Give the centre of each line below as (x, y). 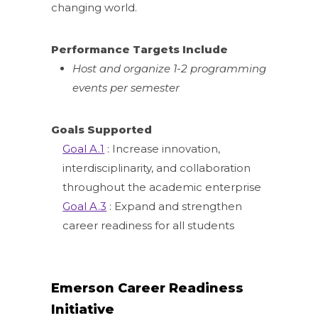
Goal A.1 (84, 148)
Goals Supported (102, 129)
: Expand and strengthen (175, 206)
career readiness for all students (149, 225)
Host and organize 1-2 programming (170, 68)
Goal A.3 (85, 206)
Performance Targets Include (140, 49)
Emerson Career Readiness (148, 288)
